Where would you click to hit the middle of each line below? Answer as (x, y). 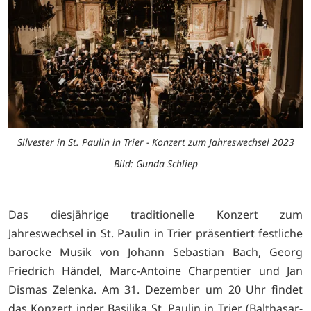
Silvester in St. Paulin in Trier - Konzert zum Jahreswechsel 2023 (155, 142)
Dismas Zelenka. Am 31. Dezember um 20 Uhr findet (155, 290)
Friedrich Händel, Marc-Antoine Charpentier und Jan (155, 271)
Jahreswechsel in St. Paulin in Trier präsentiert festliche (155, 234)
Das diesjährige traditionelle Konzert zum (155, 215)
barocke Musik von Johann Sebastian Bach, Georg (155, 252)
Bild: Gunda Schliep (155, 164)
